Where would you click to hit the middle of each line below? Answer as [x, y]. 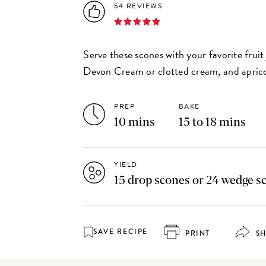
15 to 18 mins [212, 122]
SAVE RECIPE [121, 232]
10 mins [135, 122]
